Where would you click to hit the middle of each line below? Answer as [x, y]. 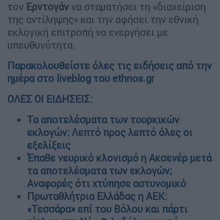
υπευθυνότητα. [41, 45]
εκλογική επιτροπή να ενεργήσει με [88, 32]
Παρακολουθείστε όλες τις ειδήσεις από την [110, 65]
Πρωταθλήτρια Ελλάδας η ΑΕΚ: [97, 196]
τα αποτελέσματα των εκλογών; [99, 170]
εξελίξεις [49, 145]
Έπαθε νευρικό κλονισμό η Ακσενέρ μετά [119, 158]
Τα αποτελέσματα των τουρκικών [103, 119]
